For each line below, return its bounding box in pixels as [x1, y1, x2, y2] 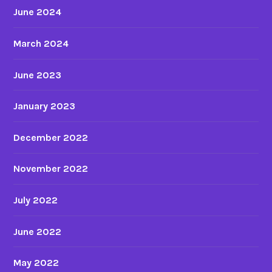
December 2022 [13, 131, 89, 143]
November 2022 [13, 163, 89, 175]
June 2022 [13, 225, 62, 237]
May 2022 [13, 257, 59, 269]
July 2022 [13, 194, 58, 206]
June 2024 [13, 6, 62, 18]
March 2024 [13, 37, 69, 49]
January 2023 [13, 100, 76, 112]
